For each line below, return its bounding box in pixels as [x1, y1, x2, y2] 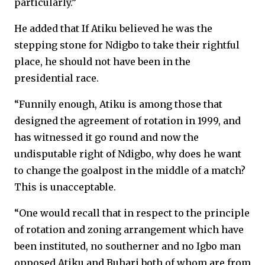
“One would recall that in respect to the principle [14, 207, 250, 219]
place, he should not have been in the [14, 56, 190, 67]
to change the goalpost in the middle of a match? [14, 164, 245, 176]
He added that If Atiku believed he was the [14, 22, 212, 34]
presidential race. [14, 72, 99, 84]
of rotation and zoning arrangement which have [14, 224, 244, 235]
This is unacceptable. [14, 181, 116, 193]
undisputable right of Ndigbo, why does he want [14, 148, 241, 160]
